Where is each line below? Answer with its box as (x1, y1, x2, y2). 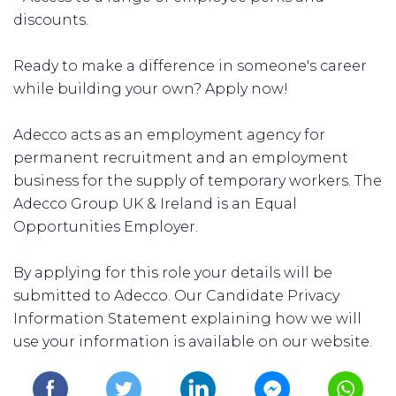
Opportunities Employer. (13, 218, 198, 235)
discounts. (13, 11, 88, 28)
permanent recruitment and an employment (13, 149, 348, 166)
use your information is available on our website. (13, 333, 372, 350)
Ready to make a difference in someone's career (13, 57, 367, 74)
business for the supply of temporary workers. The (13, 172, 382, 189)
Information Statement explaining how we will (13, 310, 362, 327)
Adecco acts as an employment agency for (13, 126, 325, 143)
